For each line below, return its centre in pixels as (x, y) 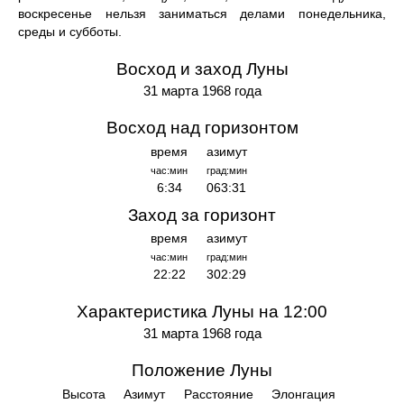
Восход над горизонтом (202, 128)
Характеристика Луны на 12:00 (202, 312)
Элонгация (304, 395)
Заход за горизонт (202, 215)
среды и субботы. (70, 32)
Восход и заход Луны (202, 69)
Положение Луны (202, 371)
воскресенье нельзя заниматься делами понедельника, (202, 14)
